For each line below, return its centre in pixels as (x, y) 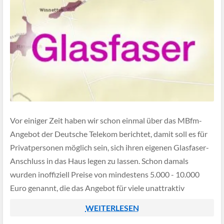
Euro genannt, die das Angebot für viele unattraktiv (97, 188)
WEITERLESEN (112, 208)
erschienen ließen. (42, 201)
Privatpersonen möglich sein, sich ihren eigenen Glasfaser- (109, 147)
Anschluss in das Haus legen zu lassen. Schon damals (99, 161)
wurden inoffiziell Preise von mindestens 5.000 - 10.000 (105, 174)
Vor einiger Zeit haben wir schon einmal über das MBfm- (106, 120)
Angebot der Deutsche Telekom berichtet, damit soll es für (109, 134)
